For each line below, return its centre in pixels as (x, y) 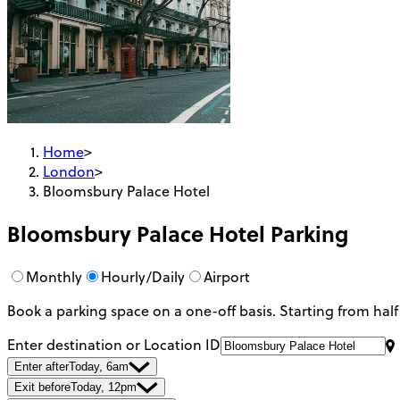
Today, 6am (99, 367)
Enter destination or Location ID (114, 345)
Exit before (42, 387)
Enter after (42, 367)
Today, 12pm (104, 387)
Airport (227, 277)
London (69, 171)
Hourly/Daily (143, 277)
